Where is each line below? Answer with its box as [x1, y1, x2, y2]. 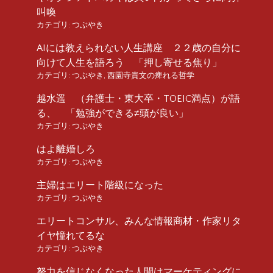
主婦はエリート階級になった [37, 179, 163, 191]
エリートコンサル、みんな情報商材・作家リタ [37, 215, 241, 227]
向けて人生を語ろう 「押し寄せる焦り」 [37, 57, 222, 68]
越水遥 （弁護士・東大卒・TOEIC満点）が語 [37, 93, 240, 104]
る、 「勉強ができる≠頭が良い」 [37, 107, 188, 119]
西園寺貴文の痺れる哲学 [107, 71, 194, 80]
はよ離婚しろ [37, 143, 95, 155]
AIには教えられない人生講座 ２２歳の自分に [37, 42, 241, 54]
